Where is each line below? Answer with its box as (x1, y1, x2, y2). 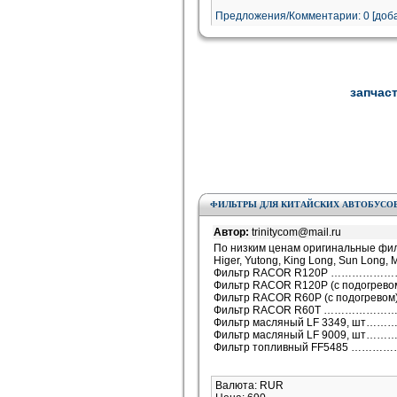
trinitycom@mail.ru (252, 226, 341, 238)
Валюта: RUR (215, 379, 284, 392)
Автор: (214, 226, 252, 238)
